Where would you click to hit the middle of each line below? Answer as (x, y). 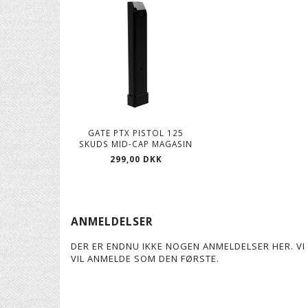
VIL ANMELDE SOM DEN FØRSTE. (145, 259)
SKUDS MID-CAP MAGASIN (136, 144)
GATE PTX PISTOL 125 (136, 133)
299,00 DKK (136, 159)
